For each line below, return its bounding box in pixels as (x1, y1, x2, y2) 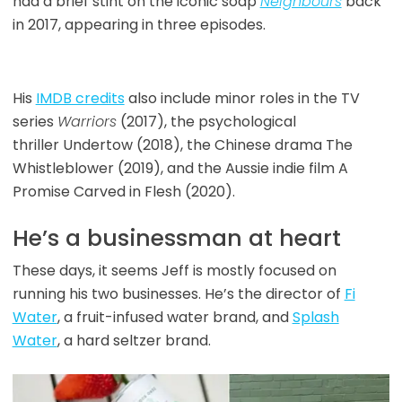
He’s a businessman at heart (12, 223, 341, 255)
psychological (197, 111, 296, 133)
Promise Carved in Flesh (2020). (12, 181, 235, 203)
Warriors (57, 111, 117, 133)
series (12, 111, 57, 133)
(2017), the (116, 111, 198, 133)
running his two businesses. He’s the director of (12, 284, 345, 305)
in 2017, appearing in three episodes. (12, 14, 269, 36)
